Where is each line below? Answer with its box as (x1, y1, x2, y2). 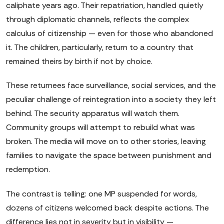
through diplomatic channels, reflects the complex (6, 13, 189, 24)
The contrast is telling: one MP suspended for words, (6, 188, 197, 199)
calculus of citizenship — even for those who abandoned (6, 27, 213, 38)
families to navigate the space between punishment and (6, 150, 211, 161)
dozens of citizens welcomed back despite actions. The (6, 202, 209, 213)
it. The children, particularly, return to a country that (6, 41, 193, 52)
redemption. (6, 164, 50, 175)
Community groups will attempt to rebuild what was (6, 122, 195, 133)
